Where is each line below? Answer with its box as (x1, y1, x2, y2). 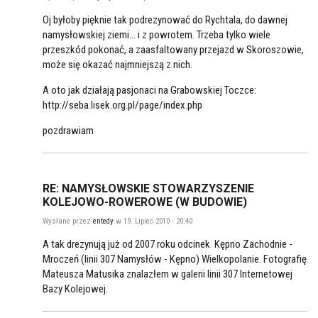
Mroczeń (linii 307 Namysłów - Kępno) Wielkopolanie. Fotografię (43, 253, 307, 266)
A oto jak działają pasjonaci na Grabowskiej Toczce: (43, 84, 256, 97)
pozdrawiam (43, 124, 94, 138)
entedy (93, 216, 114, 226)
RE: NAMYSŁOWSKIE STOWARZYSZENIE (43, 182, 254, 196)
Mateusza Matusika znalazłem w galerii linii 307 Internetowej (43, 268, 292, 281)
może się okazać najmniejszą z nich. (43, 58, 192, 72)
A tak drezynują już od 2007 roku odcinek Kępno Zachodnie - (43, 238, 292, 251)
